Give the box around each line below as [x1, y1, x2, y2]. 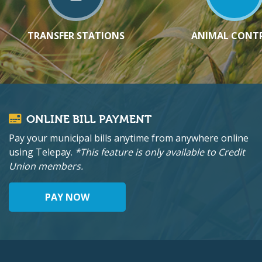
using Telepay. [9, 146, 75, 159]
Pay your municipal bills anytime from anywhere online [9, 132, 249, 145]
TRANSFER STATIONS [27, 29, 125, 43]
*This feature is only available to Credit [75, 146, 245, 159]
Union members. [9, 160, 83, 173]
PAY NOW [45, 191, 89, 204]
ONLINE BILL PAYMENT [26, 113, 151, 126]
